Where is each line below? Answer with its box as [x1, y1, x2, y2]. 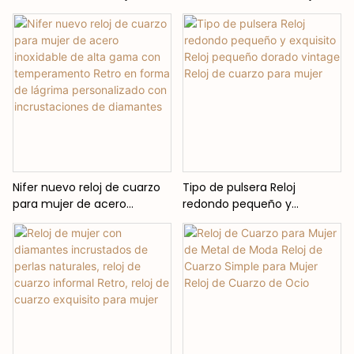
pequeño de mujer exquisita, [182, 2, 340, 19]
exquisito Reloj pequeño [182, 212, 313, 228]
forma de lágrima [13, 245, 110, 262]
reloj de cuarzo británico [13, 19, 146, 36]
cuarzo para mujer [182, 245, 284, 262]
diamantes [13, 295, 73, 311]
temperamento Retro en [13, 228, 149, 245]
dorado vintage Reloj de [182, 228, 313, 245]
